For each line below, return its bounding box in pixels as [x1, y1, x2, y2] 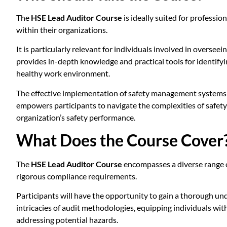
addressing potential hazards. [16, 215, 118, 225]
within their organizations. [16, 24, 107, 34]
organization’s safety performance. [16, 112, 135, 122]
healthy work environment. [16, 68, 110, 79]
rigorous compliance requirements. [16, 171, 137, 181]
